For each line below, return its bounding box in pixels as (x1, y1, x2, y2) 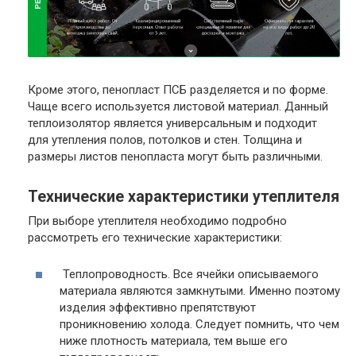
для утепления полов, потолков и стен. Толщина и (28, 132, 302, 147)
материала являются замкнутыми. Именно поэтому (60, 283, 340, 298)
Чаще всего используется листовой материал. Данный (28, 99, 328, 114)
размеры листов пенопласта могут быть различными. (28, 149, 323, 164)
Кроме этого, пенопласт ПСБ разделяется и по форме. (28, 82, 328, 97)
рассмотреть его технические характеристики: (28, 230, 282, 245)
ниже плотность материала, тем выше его (60, 333, 288, 348)
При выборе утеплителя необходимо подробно (28, 213, 287, 228)
